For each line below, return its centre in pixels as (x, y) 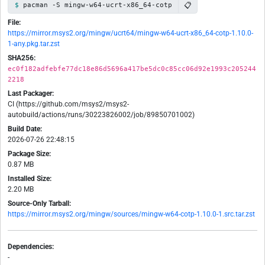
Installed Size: (30, 179)
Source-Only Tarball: (39, 204)
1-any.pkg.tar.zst (34, 44)
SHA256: (22, 58)
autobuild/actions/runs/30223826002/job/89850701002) (101, 115)
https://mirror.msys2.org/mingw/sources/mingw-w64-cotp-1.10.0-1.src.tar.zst (131, 214)
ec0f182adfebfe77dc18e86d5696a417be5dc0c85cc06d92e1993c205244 (132, 69)
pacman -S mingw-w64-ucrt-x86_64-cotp (97, 5)
